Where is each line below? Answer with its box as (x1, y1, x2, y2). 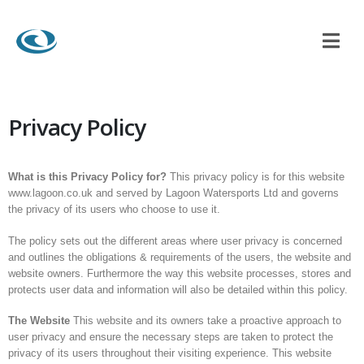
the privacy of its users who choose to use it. (8, 203, 221, 215)
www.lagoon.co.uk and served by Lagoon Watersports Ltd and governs (8, 187, 340, 199)
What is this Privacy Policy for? (8, 171, 167, 183)
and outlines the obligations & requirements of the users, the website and (8, 250, 352, 263)
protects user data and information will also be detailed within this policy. (8, 283, 349, 296)
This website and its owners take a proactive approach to (70, 314, 342, 327)
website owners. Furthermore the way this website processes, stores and (8, 266, 352, 279)
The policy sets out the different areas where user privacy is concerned (8, 234, 343, 247)
